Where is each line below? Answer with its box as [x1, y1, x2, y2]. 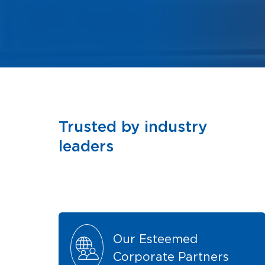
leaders [59, 136, 114, 155]
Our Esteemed [113, 231, 198, 246]
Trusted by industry [59, 117, 208, 135]
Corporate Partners [113, 249, 230, 264]
